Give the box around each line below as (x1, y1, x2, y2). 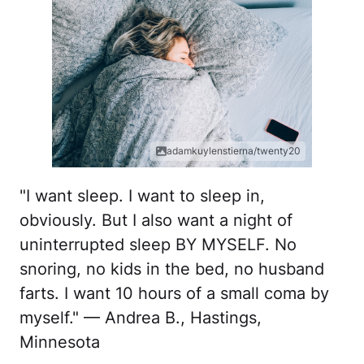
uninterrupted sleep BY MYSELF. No (19, 235, 297, 255)
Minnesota (19, 332, 100, 353)
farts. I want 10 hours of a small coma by (19, 284, 329, 304)
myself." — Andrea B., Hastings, (19, 308, 262, 328)
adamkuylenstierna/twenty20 (167, 145, 301, 158)
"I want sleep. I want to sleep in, (19, 186, 265, 206)
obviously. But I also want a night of (19, 210, 292, 231)
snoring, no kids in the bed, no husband (19, 259, 324, 279)
